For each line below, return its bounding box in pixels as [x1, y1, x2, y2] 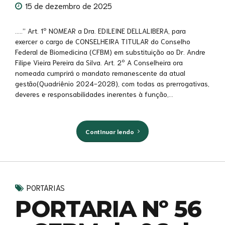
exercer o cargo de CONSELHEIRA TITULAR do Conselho [15, 36, 190, 46]
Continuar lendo [85, 127, 134, 135]
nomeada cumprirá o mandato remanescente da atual [15, 68, 185, 77]
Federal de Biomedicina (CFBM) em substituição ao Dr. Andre [15, 47, 205, 56]
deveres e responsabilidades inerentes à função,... [15, 89, 173, 98]
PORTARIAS [27, 182, 65, 192]
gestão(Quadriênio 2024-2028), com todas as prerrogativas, [15, 78, 209, 88]
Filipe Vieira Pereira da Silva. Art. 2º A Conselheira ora [15, 57, 183, 67]
